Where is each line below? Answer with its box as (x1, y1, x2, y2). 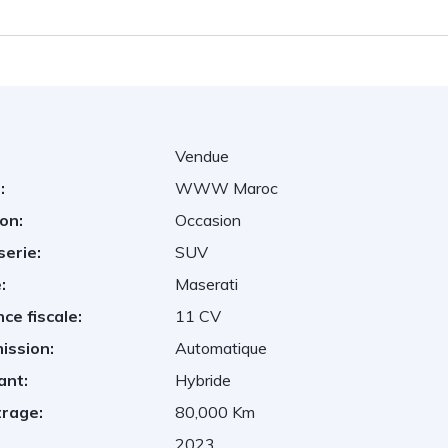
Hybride (175, 370, 232, 390)
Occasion (175, 210, 242, 230)
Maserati (175, 274, 239, 294)
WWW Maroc (175, 178, 279, 198)
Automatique (175, 338, 268, 358)
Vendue (175, 146, 230, 166)
